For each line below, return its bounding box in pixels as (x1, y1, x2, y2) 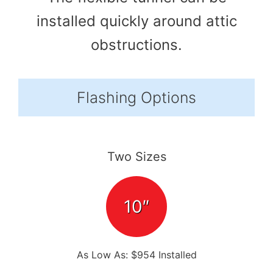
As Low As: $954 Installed (76, 249, 197, 261)
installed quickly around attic (36, 12, 237, 30)
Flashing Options (77, 88, 196, 107)
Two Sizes (107, 149, 166, 165)
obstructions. (91, 36, 182, 54)
